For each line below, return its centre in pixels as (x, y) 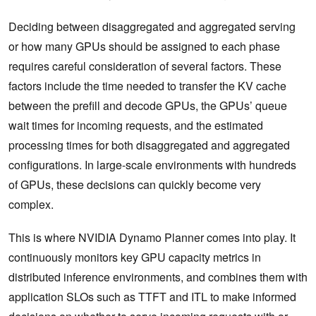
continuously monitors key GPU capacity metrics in (135, 257)
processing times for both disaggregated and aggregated (149, 145)
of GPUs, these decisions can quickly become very (135, 184)
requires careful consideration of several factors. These (145, 66)
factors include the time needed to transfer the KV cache (147, 85)
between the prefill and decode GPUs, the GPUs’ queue (148, 105)
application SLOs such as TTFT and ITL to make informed (152, 296)
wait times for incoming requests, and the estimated (136, 125)
